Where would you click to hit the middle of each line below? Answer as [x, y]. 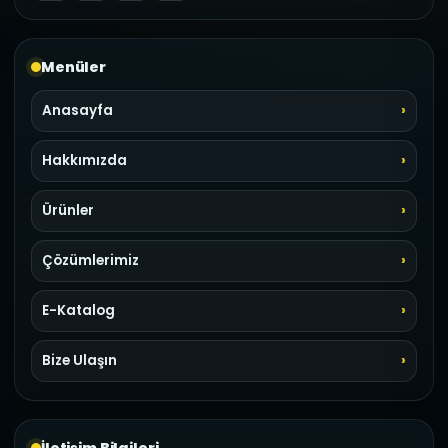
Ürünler [68, 210]
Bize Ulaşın [79, 360]
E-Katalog [78, 310]
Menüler [74, 66]
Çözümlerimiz [90, 260]
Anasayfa [77, 110]
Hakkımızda [84, 160]
